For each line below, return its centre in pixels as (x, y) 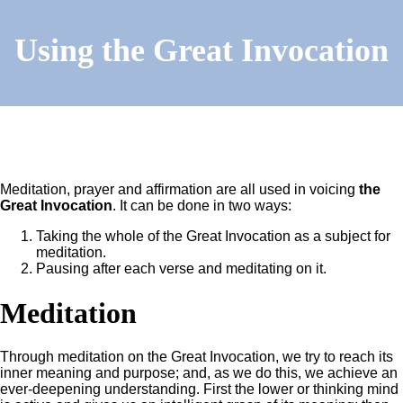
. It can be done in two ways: (202, 206)
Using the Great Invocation (201, 51)
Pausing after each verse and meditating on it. (181, 269)
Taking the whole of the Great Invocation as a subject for (213, 237)
